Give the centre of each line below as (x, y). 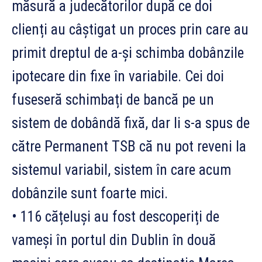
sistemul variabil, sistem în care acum (121, 170)
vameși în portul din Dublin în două (114, 240)
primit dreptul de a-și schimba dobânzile (128, 53)
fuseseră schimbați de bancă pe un (113, 100)
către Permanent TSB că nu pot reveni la (129, 147)
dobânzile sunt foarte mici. (90, 194)
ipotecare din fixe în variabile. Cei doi (118, 77)
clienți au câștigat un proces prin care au (130, 30)
